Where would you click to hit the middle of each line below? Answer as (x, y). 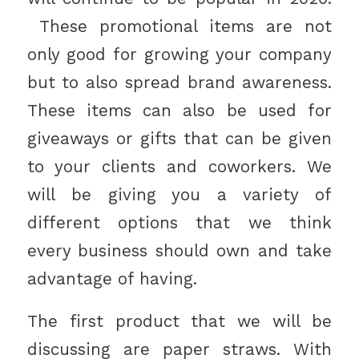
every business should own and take (179, 251)
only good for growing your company (179, 55)
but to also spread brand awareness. (179, 83)
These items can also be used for (179, 111)
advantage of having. (112, 279)
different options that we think (179, 223)
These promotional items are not (179, 27)
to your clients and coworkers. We (179, 167)
